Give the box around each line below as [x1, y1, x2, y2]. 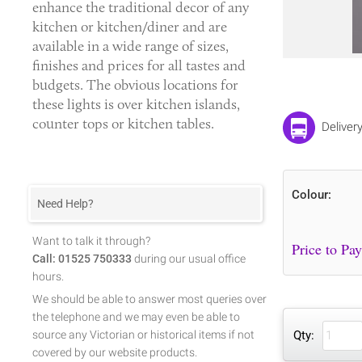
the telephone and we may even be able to [32, 309, 240, 323]
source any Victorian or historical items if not [32, 327, 255, 341]
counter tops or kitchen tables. [32, 115, 214, 133]
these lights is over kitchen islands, [32, 95, 240, 113]
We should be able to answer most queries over [32, 292, 267, 305]
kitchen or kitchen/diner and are [32, 18, 227, 36]
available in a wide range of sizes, [32, 37, 229, 55]
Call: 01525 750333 [32, 251, 132, 265]
